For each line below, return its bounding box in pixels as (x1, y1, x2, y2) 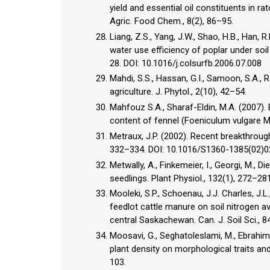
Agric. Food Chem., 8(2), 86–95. (110, 15, 233, 27)
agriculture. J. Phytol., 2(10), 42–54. (110, 86, 246, 98)
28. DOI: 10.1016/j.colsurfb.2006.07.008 (110, 57, 262, 69)
